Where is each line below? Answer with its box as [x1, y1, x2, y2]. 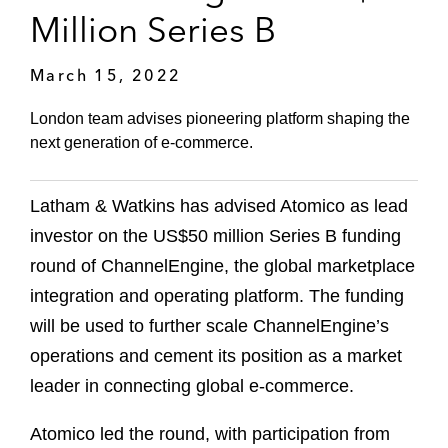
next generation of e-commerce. [30, 134, 253, 152]
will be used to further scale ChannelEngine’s [30, 316, 389, 337]
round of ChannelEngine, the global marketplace [30, 256, 415, 277]
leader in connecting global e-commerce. [30, 376, 354, 397]
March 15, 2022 [30, 64, 182, 85]
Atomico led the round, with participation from [30, 424, 390, 445]
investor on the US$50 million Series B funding [30, 226, 401, 247]
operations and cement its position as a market [30, 346, 402, 367]
